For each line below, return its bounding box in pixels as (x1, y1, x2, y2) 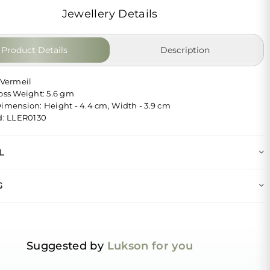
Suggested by (26, 239, 107, 253)
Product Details (1, 44, 68, 55)
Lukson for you (107, 239, 193, 253)
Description (160, 44, 210, 55)
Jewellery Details (61, 7, 158, 20)
